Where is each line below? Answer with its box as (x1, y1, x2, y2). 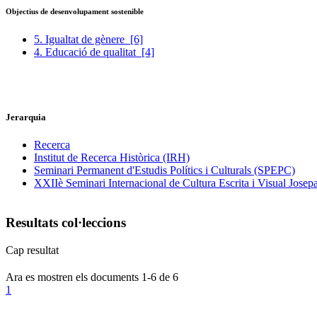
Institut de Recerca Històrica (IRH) (34, 151, 190, 163)
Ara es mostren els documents (6, 271, 142, 284)
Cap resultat (6, 244, 59, 257)
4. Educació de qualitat (34, 46, 142, 59)
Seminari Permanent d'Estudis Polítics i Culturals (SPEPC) (34, 163, 295, 176)
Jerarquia (6, 111, 48, 122)
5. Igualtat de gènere (34, 33, 130, 46)
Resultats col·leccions (6, 215, 126, 231)
